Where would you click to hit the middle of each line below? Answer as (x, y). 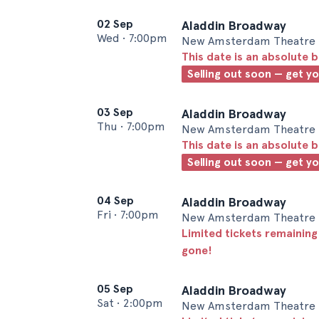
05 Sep (115, 289)
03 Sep (115, 112)
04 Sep (115, 200)
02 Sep (115, 24)
